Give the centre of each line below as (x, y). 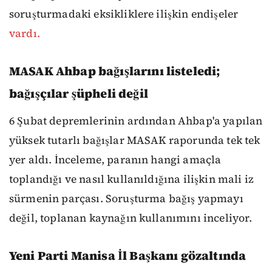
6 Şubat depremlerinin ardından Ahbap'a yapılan (136, 121)
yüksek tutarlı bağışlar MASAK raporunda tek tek (135, 140)
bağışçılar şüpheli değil (79, 93)
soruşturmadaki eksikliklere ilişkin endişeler (124, 14)
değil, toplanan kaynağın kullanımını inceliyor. (131, 218)
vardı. (25, 33)
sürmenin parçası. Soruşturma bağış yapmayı (126, 198)
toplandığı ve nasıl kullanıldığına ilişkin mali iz (132, 179)
